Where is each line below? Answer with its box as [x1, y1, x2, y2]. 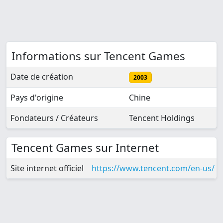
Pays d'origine [10, 92, 63, 104]
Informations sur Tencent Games [11, 48, 185, 64]
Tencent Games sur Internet [11, 140, 159, 156]
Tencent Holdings [129, 112, 195, 124]
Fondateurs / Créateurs [10, 112, 98, 124]
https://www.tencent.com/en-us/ [92, 163, 217, 174]
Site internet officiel [10, 163, 84, 174]
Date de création [10, 71, 73, 83]
